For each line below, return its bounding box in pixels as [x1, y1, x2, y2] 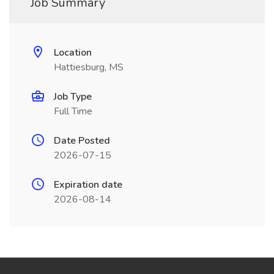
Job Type [54, 90, 92, 103]
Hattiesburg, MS [54, 61, 124, 74]
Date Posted [54, 134, 110, 147]
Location [54, 46, 92, 59]
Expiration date [54, 178, 122, 191]
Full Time [54, 105, 92, 118]
